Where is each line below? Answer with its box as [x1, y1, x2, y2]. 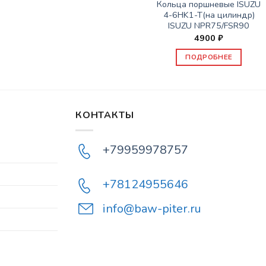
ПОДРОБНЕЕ [185, 52, 233, 62]
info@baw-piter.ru [103, 200, 201, 217]
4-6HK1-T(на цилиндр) [163, 9, 255, 21]
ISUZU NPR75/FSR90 [168, 20, 250, 32]
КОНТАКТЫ [75, 109, 134, 122]
